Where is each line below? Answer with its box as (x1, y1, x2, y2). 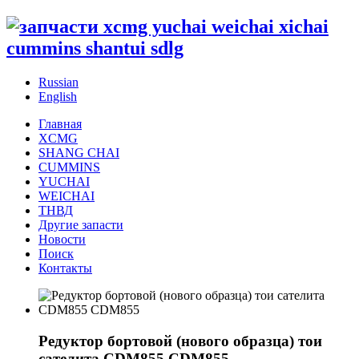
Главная (38, 116, 82, 131)
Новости (38, 232, 86, 246)
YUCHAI (38, 174, 90, 188)
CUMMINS (38, 159, 100, 174)
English (38, 89, 77, 103)
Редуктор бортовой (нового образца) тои (38, 332, 322, 349)
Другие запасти (38, 217, 123, 232)
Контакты (38, 260, 92, 275)
